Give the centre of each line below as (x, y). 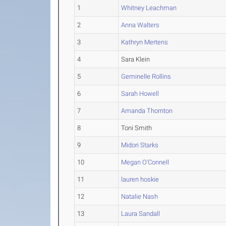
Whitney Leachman (149, 8)
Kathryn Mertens (145, 42)
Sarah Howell (140, 94)
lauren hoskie (140, 180)
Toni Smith (137, 128)
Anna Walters (140, 25)
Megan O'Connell (145, 162)
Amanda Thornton (147, 111)
